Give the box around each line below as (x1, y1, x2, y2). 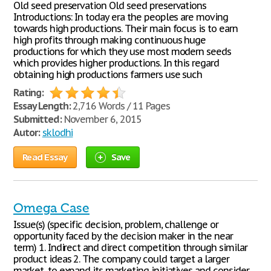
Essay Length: (13, 100, 71, 112)
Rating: (13, 87, 44, 99)
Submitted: (13, 113, 62, 125)
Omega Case (13, 201, 90, 215)
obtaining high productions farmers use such (13, 68, 203, 80)
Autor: (13, 126, 40, 139)
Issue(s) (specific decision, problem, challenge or (13, 218, 218, 230)
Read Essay (22, 151, 68, 163)
